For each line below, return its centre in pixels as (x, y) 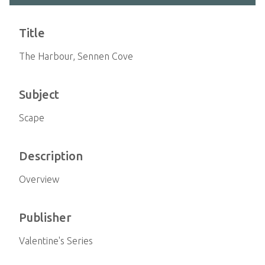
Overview (39, 179)
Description (51, 156)
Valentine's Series (56, 241)
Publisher (45, 217)
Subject (39, 94)
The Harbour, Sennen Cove (76, 56)
